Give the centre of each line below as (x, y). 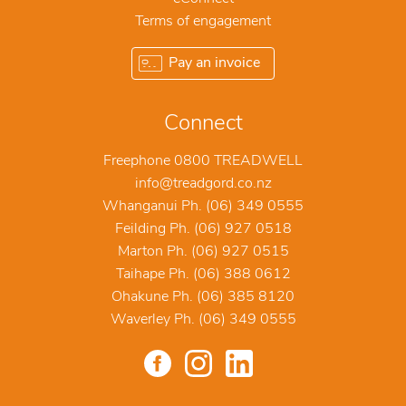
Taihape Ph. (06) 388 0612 (203, 275)
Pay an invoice (214, 64)
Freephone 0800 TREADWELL (203, 162)
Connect (203, 125)
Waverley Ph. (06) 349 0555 (203, 320)
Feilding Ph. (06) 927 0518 (203, 230)
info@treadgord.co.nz (203, 184)
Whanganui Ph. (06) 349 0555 (203, 207)
